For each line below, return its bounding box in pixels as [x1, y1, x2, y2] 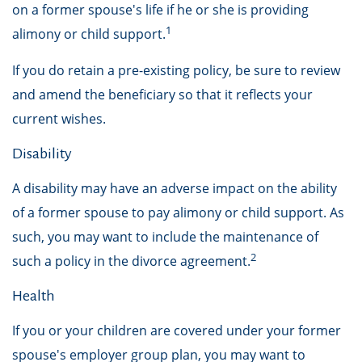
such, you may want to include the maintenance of [12, 228, 318, 246]
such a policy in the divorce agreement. [12, 252, 250, 270]
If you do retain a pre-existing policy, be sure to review [12, 61, 340, 79]
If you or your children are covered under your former [12, 322, 341, 339]
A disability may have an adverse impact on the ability [12, 179, 337, 197]
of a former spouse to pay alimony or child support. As [12, 204, 344, 221]
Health [12, 288, 55, 304]
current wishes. [12, 110, 106, 128]
